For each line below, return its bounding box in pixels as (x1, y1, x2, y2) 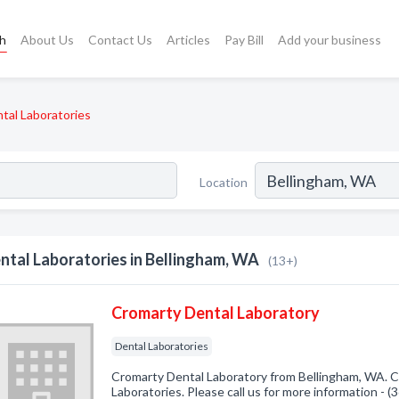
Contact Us (88, 31, 153, 47)
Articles (167, 31, 211, 47)
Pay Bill (224, 31, 265, 47)
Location (199, 174, 248, 190)
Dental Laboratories (115, 339, 209, 353)
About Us (20, 31, 75, 47)
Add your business (278, 31, 382, 47)
